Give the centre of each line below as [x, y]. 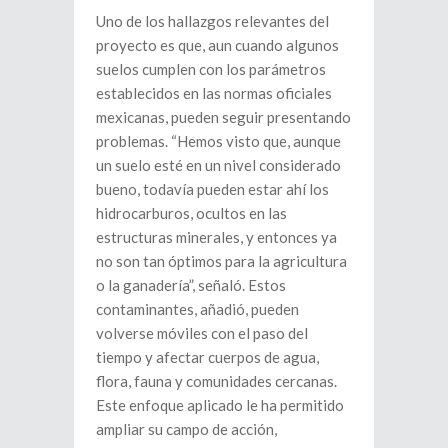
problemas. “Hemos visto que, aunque [218, 141]
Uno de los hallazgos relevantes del [212, 21]
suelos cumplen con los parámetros [211, 69]
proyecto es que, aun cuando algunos [217, 45]
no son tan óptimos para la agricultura [221, 261]
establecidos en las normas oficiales [214, 93]
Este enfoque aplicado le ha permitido [220, 405]
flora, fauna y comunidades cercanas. [216, 381]
